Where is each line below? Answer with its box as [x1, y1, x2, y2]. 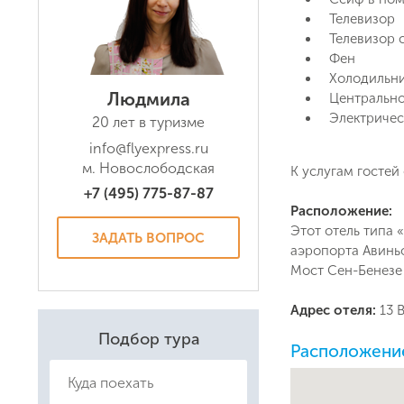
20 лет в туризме [92, 114, 205, 131]
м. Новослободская [82, 160, 215, 177]
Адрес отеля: [290, 302, 380, 318]
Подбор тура [97, 329, 199, 350]
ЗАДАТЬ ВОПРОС [92, 229, 205, 246]
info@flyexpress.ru [88, 140, 208, 157]
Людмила [106, 88, 190, 110]
